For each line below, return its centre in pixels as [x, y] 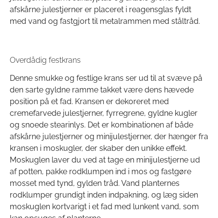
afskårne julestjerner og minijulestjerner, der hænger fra [109, 137]
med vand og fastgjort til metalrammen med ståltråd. [105, 21]
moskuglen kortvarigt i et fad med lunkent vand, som [104, 207]
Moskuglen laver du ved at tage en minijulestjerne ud [105, 160]
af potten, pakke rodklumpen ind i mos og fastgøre [100, 172]
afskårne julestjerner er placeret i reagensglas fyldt [100, 10]
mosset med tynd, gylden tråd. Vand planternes [95, 183]
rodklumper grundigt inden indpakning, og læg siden [104, 195]
